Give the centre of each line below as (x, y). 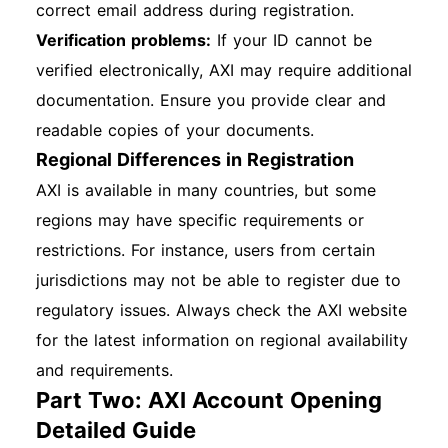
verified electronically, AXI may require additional (224, 70)
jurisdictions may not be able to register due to (218, 280)
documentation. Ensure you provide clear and (211, 100)
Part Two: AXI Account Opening (209, 400)
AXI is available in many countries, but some (206, 190)
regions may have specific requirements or (200, 220)
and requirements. (104, 370)
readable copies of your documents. (175, 130)
